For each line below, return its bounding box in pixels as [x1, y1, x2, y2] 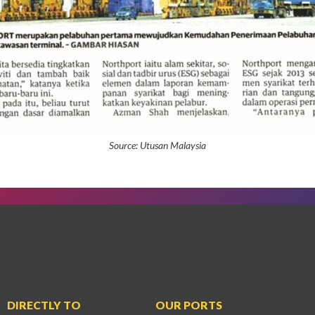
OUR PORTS [155, 298, 222, 312]
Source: [109, 139, 140, 152]
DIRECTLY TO [7, 298, 82, 312]
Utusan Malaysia [140, 139, 206, 152]
